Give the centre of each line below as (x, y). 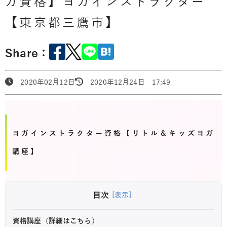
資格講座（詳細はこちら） (56, 221)
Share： (27, 54)
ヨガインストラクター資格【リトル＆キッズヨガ (114, 133)
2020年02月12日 (44, 82)
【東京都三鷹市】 (63, 23)
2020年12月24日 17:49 (127, 82)
